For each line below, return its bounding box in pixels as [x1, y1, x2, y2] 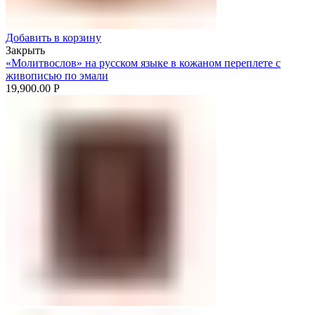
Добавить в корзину [6, 31, 101, 44]
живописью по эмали [6, 69, 108, 82]
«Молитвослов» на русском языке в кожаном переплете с [6, 56, 281, 69]
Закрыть [6, 44, 45, 56]
